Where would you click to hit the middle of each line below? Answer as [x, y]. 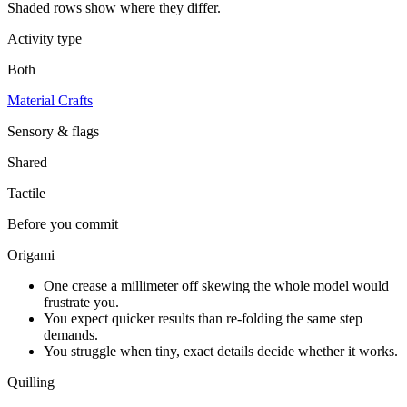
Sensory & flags [53, 131]
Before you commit [63, 223]
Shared [27, 162]
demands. [71, 334]
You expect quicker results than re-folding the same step [203, 318]
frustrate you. [81, 302]
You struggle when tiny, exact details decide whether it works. [221, 351]
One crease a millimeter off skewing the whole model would [216, 285]
